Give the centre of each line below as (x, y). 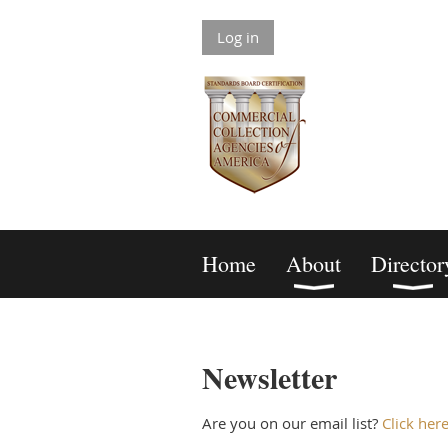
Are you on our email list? (292, 423)
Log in (238, 37)
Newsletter (269, 377)
